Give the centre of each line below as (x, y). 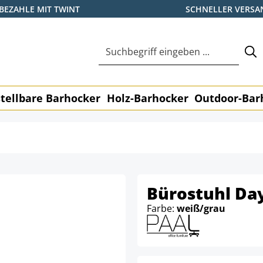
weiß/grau (201, 208)
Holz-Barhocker (147, 98)
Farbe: (162, 208)
